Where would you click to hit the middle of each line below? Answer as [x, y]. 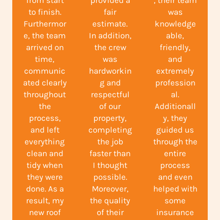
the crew [110, 47]
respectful [110, 95]
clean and [45, 153]
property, [110, 118]
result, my [45, 201]
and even [175, 177]
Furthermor [45, 24]
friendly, [175, 47]
